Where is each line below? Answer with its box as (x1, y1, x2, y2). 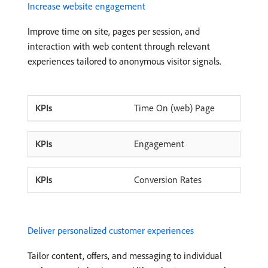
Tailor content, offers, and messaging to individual (28, 249, 222, 261)
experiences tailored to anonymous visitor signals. (28, 55, 221, 67)
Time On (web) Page (134, 102, 215, 114)
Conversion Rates (134, 173, 202, 185)
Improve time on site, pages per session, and (28, 25, 200, 37)
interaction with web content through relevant (28, 40, 210, 52)
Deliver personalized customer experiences (28, 224, 194, 236)
